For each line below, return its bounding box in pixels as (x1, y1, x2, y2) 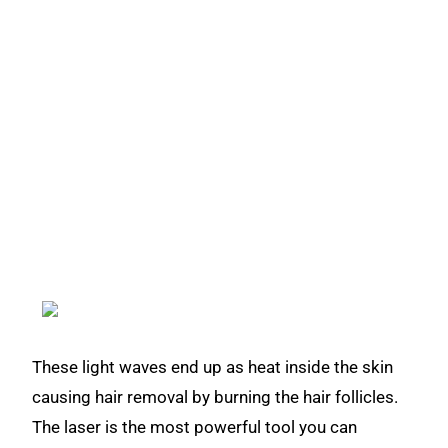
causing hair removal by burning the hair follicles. (32, 387, 399, 407)
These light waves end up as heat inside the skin (32, 357, 394, 377)
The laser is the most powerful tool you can (32, 417, 358, 437)
